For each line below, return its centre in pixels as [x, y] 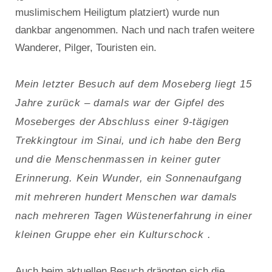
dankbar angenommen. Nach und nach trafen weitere [135, 30]
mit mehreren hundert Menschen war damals [127, 196]
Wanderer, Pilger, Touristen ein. [86, 47]
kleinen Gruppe [55, 234]
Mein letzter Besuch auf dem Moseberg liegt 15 [134, 83]
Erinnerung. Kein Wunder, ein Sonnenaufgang [128, 178]
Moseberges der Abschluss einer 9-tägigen [122, 121]
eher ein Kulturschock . [153, 234]
